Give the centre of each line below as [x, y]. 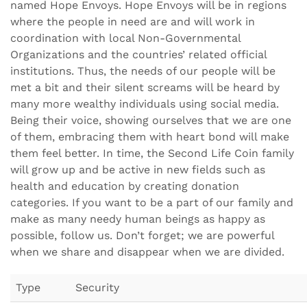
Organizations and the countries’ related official [138, 54]
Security [97, 287]
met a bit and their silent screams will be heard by [145, 87]
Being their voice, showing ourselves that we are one [151, 120]
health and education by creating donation [125, 186]
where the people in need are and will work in [133, 22]
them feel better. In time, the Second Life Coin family [152, 153]
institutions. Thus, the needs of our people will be [143, 71]
